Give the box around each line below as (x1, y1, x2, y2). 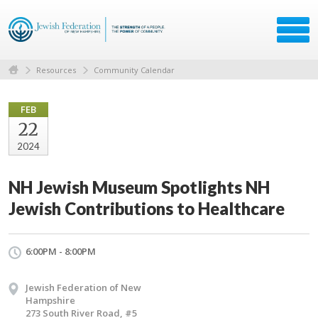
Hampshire (26, 293, 75, 307)
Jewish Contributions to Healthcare (9, 197, 285, 219)
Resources (36, 64, 76, 75)
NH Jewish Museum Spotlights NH (9, 176, 270, 197)
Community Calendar (94, 64, 175, 75)
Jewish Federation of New (26, 280, 141, 294)
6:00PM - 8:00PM (26, 244, 96, 258)
